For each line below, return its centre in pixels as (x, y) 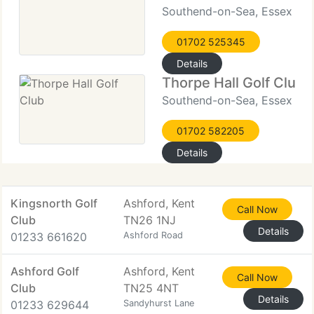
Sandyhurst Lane (159, 303)
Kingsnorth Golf (54, 203)
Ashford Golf (45, 271)
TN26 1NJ (150, 220)
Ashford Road (153, 235)
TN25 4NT (151, 288)
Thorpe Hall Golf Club (233, 83)
